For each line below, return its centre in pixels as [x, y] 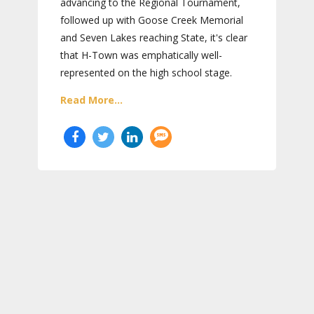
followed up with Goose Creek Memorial [152, 20]
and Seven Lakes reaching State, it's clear [154, 38]
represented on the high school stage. [146, 73]
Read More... [91, 100]
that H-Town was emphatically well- [141, 55]
